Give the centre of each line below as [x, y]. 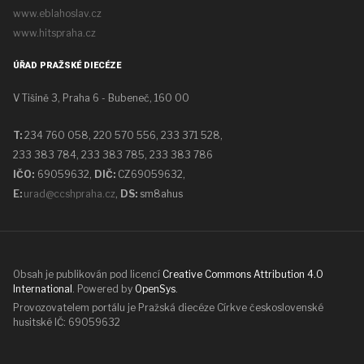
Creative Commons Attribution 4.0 [243, 275]
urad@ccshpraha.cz [69, 194]
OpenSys [155, 289]
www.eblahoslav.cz [57, 14]
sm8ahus [161, 194]
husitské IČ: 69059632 [67, 323]
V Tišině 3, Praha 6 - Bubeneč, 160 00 [101, 98]
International [43, 289]
